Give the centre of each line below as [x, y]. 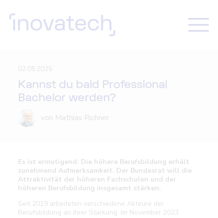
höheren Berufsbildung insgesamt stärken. [90, 188]
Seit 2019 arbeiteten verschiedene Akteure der [91, 204]
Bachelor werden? [67, 98]
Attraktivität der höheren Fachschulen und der [97, 179]
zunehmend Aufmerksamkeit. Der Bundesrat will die [105, 171]
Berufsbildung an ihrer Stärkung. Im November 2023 [99, 212]
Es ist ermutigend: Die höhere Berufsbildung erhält [104, 162]
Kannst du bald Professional [93, 85]
